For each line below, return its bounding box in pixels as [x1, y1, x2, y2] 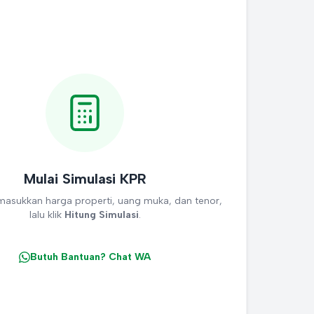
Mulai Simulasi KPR [23, 170, 146, 187]
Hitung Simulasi [64, 209, 139, 221]
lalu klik [29, 209, 64, 221]
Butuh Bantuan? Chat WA [30, 251, 151, 263]
